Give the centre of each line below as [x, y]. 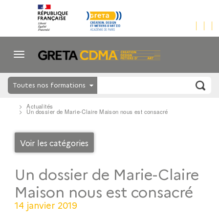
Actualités [40, 106]
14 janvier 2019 [46, 205]
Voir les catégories [55, 142]
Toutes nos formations [49, 85]
